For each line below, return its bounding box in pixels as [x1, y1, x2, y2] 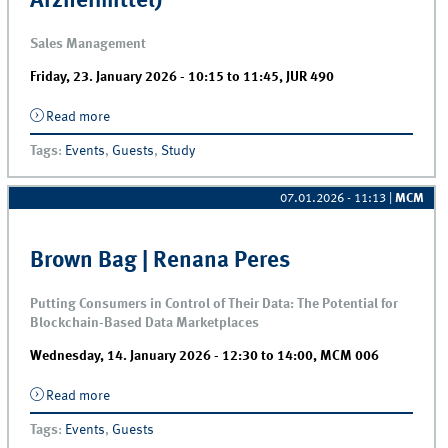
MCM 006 [320, 348, 380, 363]
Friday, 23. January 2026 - [30, 70, 189, 85]
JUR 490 [286, 70, 335, 85]
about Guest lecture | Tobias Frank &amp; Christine [109, 110, 415, 125]
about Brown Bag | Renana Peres [109, 388, 306, 403]
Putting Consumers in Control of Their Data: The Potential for [30, 296, 399, 311]
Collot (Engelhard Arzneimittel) [109, 128, 295, 143]
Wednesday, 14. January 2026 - [30, 348, 223, 363]
